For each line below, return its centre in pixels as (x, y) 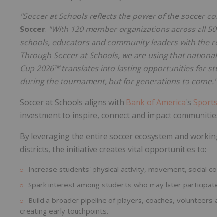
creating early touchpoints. (64, 211)
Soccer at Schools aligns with (73, 102)
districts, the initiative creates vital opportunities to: (113, 149)
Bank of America (156, 102)
